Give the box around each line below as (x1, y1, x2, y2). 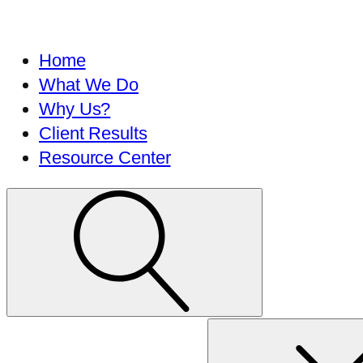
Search (6, 319, 62, 340)
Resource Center (39, 147, 171, 168)
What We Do (39, 75, 139, 95)
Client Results (39, 123, 147, 143)
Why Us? (39, 99, 111, 119)
